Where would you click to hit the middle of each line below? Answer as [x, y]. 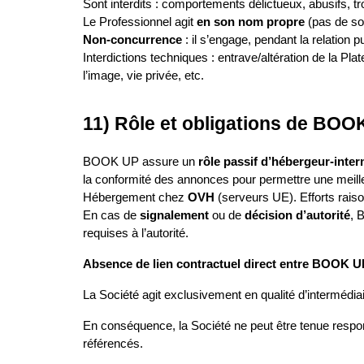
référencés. [113, 344]
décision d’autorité [297, 216]
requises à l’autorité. [136, 234]
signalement [174, 216]
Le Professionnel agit [140, 22]
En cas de [111, 216]
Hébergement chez [135, 198]
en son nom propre [251, 22]
